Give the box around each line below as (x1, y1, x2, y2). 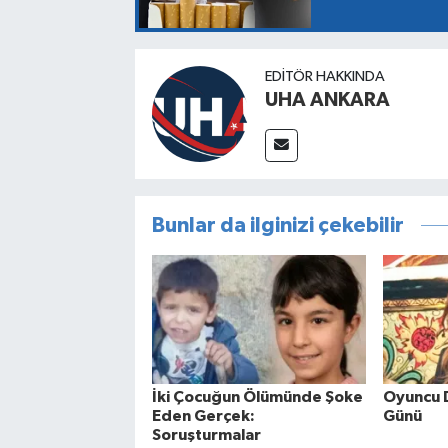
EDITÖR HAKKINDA (264, 69, 385, 85)
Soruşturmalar (151, 427, 261, 444)
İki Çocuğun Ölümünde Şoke (151, 389, 363, 406)
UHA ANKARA (264, 90, 390, 111)
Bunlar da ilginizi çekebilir (151, 215, 404, 237)
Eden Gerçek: (151, 408, 255, 425)
